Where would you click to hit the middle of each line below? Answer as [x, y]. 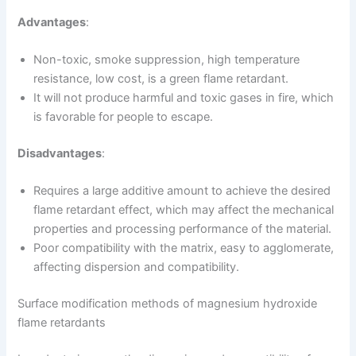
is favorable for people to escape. [124, 117]
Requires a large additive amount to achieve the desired [182, 191]
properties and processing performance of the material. [183, 229]
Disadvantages [60, 153]
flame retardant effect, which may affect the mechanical [184, 210]
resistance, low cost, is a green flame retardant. [161, 79]
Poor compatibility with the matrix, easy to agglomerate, [184, 248]
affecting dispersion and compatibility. [137, 267]
